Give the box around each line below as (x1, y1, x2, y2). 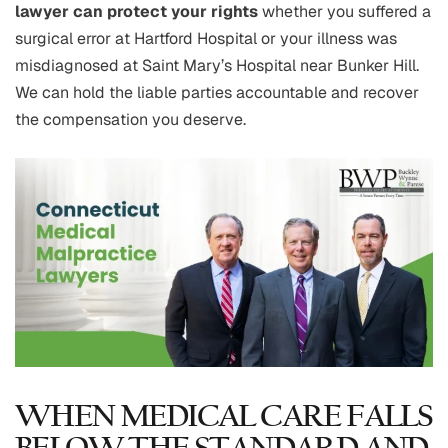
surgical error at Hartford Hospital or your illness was (15, 28, 397, 50)
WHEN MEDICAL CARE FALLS (15, 402, 433, 435)
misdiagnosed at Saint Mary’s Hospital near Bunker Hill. (15, 55, 419, 77)
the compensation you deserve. (15, 109, 246, 131)
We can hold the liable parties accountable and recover (15, 82, 419, 104)
